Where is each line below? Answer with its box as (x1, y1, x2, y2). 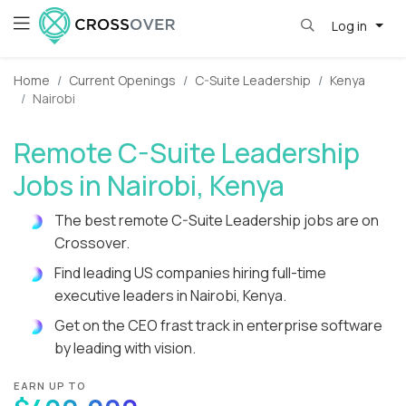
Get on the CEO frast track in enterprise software (54, 315, 382, 336)
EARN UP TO (14, 379, 87, 393)
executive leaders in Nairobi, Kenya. (54, 285, 286, 306)
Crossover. (54, 233, 130, 254)
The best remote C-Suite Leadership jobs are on (54, 210, 379, 231)
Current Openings (69, 72, 176, 90)
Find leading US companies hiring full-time (54, 263, 326, 284)
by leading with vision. (54, 338, 196, 359)
